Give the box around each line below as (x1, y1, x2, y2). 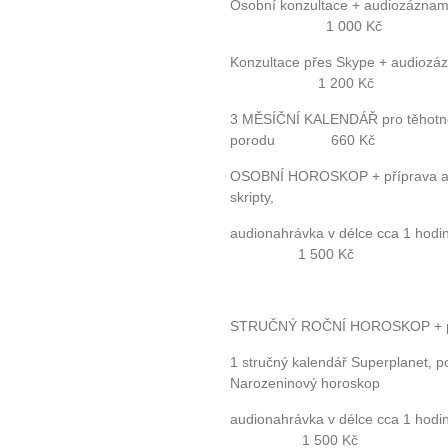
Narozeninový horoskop (230, 375, 380, 392)
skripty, (230, 189, 278, 206)
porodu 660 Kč (230, 132, 375, 149)
